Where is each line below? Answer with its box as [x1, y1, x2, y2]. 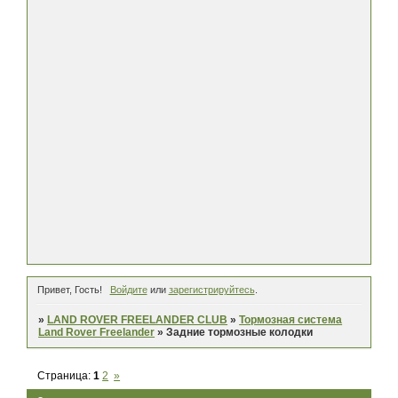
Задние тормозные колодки [166, 326, 314, 339]
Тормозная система [239, 314, 343, 327]
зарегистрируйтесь [168, 284, 255, 296]
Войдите [109, 284, 147, 296]
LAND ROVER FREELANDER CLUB [47, 314, 228, 327]
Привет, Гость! [37, 284, 102, 296]
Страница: [37, 369, 94, 382]
